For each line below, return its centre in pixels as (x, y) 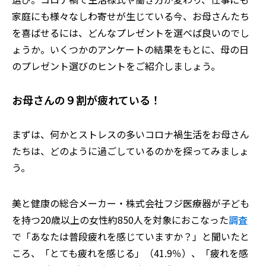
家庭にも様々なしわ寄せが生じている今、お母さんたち (131, 16)
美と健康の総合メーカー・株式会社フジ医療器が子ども (131, 203)
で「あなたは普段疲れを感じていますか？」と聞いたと (131, 236)
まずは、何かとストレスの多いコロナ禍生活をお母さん (131, 134)
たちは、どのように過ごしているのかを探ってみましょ (130, 151)
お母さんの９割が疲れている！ (86, 100)
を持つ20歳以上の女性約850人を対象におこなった (120, 220)
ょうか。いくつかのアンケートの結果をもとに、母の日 (130, 49)
